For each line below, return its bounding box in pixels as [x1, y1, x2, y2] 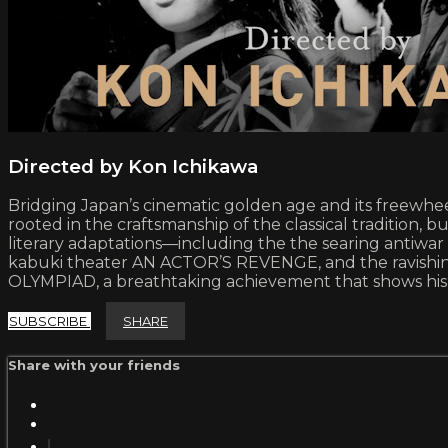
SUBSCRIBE [9, 313, 90, 330]
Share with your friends [8, 357, 180, 374]
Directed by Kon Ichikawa [8, 154, 258, 178]
